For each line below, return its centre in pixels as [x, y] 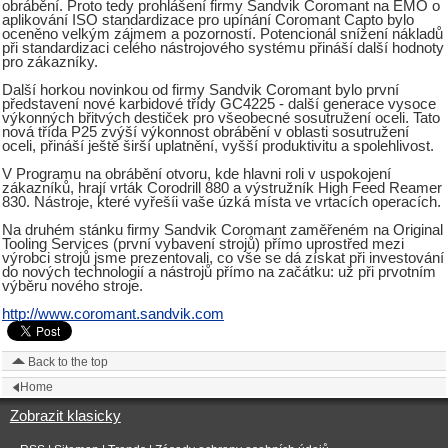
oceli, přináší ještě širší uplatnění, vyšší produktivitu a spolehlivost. [218, 146]
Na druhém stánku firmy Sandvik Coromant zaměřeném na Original [222, 230]
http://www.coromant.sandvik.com [113, 314]
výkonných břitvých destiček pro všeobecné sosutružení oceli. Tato [221, 118]
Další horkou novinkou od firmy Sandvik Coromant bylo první [200, 90]
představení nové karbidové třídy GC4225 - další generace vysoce [219, 104]
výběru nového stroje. [72, 286]
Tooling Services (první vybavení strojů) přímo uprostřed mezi [203, 244]
